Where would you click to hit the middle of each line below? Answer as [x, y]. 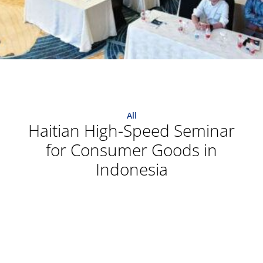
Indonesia [131, 169]
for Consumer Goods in [131, 150]
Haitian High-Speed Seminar [131, 130]
